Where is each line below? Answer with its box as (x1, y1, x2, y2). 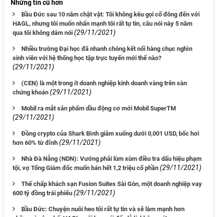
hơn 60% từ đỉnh (13, 139, 58, 147)
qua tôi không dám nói (13, 29, 73, 37)
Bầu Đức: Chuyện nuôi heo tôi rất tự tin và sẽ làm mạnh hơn (21, 205, 185, 213)
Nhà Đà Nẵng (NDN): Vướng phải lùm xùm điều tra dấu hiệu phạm (21, 155, 201, 163)
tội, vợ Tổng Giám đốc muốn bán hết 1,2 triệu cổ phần (13, 164, 158, 172)
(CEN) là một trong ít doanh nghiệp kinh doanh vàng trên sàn (21, 79, 187, 87)
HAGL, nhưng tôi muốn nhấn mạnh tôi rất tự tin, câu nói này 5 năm (13, 20, 192, 28)
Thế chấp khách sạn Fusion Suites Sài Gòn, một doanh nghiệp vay (21, 180, 202, 188)
